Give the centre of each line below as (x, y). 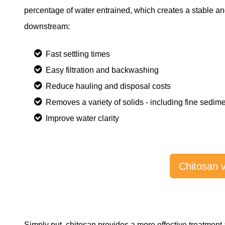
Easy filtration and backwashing (102, 70)
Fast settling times (78, 54)
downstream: (47, 27)
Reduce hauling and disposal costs (108, 86)
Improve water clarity (82, 118)
